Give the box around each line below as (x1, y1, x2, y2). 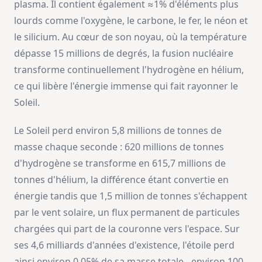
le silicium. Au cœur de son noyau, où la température (14, 30, 247, 44)
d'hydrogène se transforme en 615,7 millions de (14, 157, 226, 170)
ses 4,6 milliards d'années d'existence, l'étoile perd (14, 239, 235, 252)
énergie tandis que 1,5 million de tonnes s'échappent (14, 189, 247, 203)
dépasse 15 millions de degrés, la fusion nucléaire (14, 47, 233, 60)
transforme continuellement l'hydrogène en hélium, (14, 63, 244, 77)
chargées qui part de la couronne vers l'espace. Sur (14, 222, 240, 236)
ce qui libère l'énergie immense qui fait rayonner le (14, 80, 238, 93)
